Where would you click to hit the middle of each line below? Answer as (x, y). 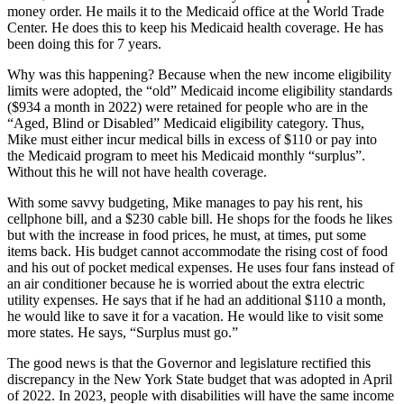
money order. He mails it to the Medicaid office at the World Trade (196, 12)
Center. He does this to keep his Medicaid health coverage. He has (195, 28)
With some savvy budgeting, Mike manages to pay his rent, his (185, 203)
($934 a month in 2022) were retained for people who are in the (188, 107)
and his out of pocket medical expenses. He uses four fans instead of (201, 268)
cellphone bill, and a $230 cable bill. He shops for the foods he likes (200, 219)
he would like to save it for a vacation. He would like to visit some (195, 317)
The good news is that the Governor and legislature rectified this (189, 363)
